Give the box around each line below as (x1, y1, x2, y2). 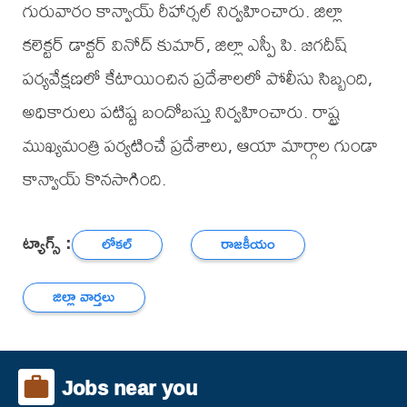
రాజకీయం (221, 231, 276, 258)
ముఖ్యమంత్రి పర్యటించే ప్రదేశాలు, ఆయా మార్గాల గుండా (22, 127, 378, 164)
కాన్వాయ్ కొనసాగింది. (22, 161, 166, 197)
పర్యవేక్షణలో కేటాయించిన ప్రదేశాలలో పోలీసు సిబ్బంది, (22, 60, 372, 96)
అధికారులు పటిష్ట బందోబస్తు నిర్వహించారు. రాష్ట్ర (22, 94, 341, 130)
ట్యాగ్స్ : (22, 225, 72, 260)
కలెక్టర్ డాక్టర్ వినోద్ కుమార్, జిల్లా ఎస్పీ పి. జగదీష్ (22, 26, 348, 63)
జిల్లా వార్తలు (53, 283, 115, 311)
